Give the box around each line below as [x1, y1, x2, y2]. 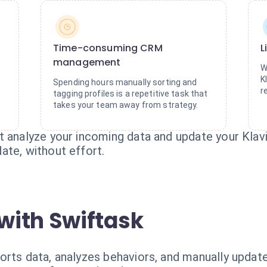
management [53, 55, 121, 69]
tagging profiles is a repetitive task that [53, 89, 208, 98]
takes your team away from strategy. [53, 100, 198, 110]
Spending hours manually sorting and [53, 77, 197, 87]
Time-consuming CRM [53, 41, 163, 55]
